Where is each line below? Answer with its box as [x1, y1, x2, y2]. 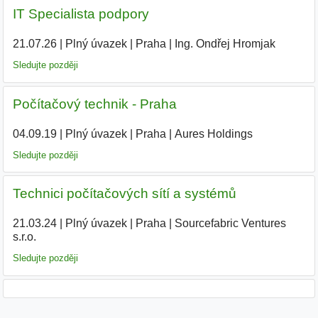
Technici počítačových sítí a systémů [12, 186, 236, 202]
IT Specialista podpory [12, 6, 149, 22]
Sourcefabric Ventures [174, 216, 286, 229]
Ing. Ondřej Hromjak [174, 38, 275, 50]
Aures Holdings [174, 127, 253, 140]
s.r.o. [12, 230, 36, 243]
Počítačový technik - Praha [12, 96, 177, 111]
